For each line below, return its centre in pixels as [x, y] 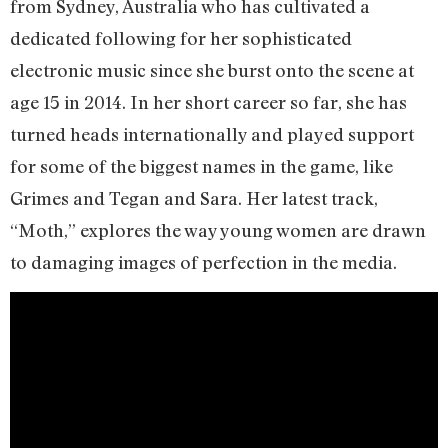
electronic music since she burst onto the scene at [212, 69]
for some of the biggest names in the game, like [201, 165]
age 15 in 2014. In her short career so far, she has [208, 101]
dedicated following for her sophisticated [181, 37]
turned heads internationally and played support [212, 133]
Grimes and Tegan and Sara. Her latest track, [194, 197]
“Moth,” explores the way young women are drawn [218, 229]
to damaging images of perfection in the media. [203, 261]
